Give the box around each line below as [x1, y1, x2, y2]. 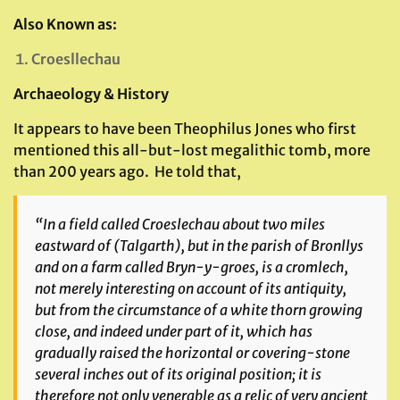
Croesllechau [31, 50, 121, 68]
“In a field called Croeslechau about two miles [35, 215, 325, 233]
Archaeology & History [13, 85, 169, 103]
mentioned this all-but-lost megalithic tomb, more [13, 141, 371, 159]
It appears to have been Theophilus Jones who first [13, 120, 356, 137]
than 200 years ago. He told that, [13, 162, 241, 180]
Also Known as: [13, 15, 117, 33]
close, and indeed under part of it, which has [35, 322, 312, 340]
